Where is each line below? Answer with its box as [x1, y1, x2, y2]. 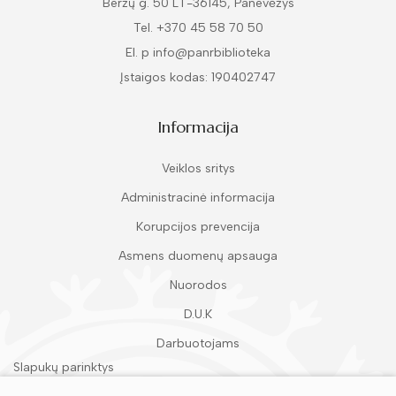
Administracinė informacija [121, 190, 275, 205]
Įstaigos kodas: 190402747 [120, 70, 276, 85]
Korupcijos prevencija [136, 219, 260, 234]
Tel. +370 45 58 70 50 [133, 20, 263, 35]
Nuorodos [169, 278, 227, 293]
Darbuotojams [156, 336, 240, 351]
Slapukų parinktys [13, 360, 114, 375]
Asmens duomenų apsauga [118, 248, 278, 263]
